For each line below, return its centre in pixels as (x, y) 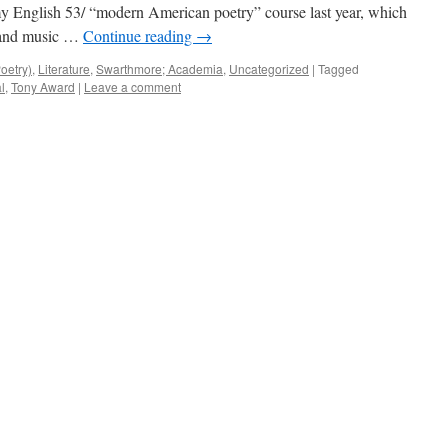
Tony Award (43, 86)
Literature (64, 68)
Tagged (338, 68)
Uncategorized (269, 68)
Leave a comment (132, 86)
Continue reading (139, 35)
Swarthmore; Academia (159, 68)
